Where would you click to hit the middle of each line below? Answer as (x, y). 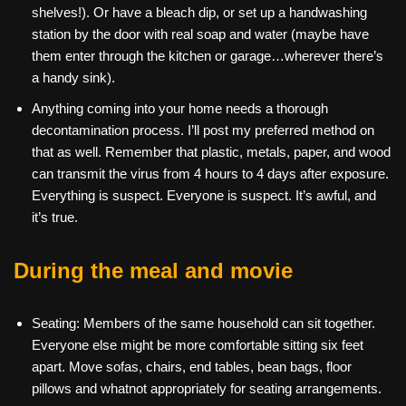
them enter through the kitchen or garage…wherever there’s (208, 56)
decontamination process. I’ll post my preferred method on (203, 130)
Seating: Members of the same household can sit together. (203, 324)
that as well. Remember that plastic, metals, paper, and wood (211, 152)
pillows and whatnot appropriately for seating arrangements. (207, 389)
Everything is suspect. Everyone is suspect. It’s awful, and (204, 196)
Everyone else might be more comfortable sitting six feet (198, 345)
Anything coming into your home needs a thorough (180, 109)
